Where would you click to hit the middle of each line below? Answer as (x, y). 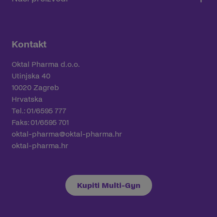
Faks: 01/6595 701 (40, 122)
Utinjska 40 (31, 76)
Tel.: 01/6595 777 (39, 111)
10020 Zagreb (35, 87)
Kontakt (29, 44)
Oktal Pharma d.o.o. (46, 64)
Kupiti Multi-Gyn (108, 185)
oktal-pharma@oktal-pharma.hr (67, 134)
